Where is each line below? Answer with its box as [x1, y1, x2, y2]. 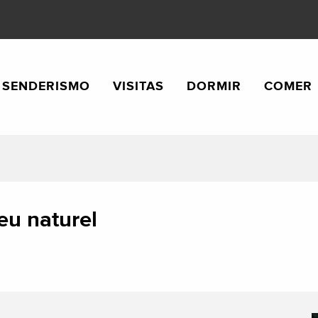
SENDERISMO [2, 78, 91, 94]
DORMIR [187, 78, 242, 94]
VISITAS [113, 78, 165, 94]
